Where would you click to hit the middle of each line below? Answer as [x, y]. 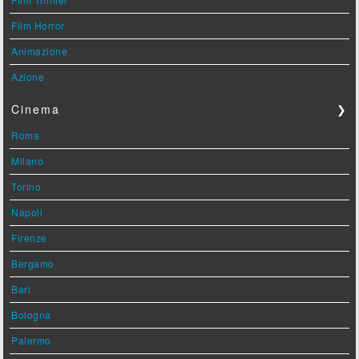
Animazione [40, 51]
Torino [26, 187]
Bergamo [33, 264]
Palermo [31, 341]
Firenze [29, 238]
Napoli [27, 212]
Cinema [36, 109]
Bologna [31, 315]
